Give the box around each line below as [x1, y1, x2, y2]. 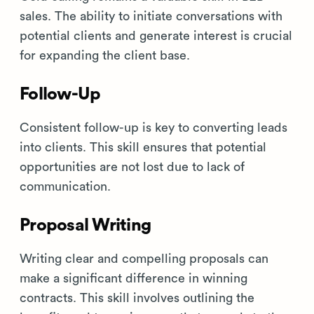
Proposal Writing [20, 217, 151, 235]
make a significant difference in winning [20, 272, 247, 285]
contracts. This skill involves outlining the [20, 292, 254, 305]
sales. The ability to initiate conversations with [20, 10, 282, 23]
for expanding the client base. [20, 49, 190, 62]
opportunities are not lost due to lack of [20, 161, 245, 174]
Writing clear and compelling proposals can [20, 252, 268, 266]
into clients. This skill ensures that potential [20, 141, 266, 154]
